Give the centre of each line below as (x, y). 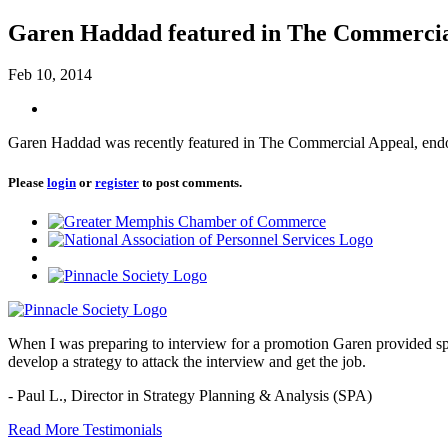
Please (27, 182)
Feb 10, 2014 (50, 75)
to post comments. (190, 182)
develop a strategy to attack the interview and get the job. (187, 361)
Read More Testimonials (85, 429)
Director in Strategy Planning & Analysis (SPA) (221, 395)
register (117, 182)
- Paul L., (39, 395)
